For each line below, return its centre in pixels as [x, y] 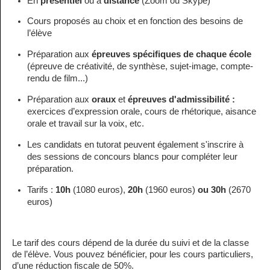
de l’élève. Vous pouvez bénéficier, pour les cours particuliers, [133, 254]
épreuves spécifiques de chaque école [171, 55]
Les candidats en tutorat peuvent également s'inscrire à [135, 145]
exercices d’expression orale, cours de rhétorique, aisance [142, 112]
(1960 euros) [170, 190]
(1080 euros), [99, 190]
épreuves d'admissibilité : [181, 100]
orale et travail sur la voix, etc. [86, 124]
